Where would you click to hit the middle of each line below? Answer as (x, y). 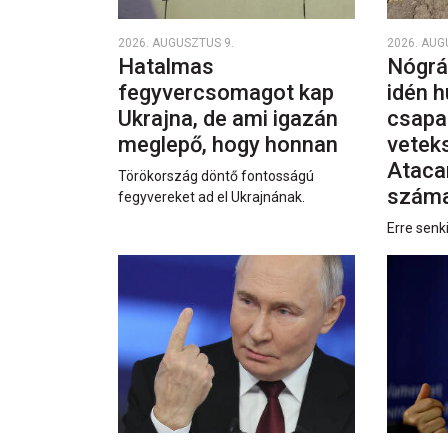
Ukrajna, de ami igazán (228, 118)
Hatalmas (166, 66)
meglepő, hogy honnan (230, 144)
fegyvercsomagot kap (226, 92)
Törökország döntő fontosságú (216, 175)
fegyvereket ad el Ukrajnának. (211, 196)
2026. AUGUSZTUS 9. (176, 42)
